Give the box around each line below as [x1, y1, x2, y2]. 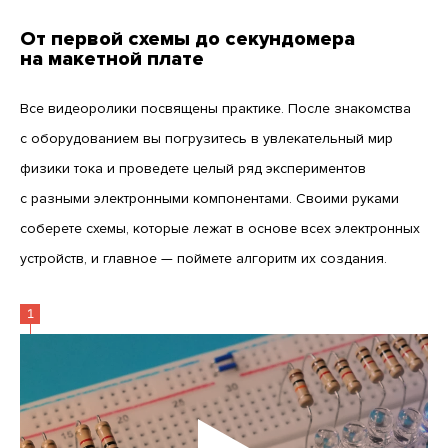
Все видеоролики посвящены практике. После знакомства [20, 99, 411, 117]
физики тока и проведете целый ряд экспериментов [20, 159, 366, 177]
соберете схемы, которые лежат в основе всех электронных [20, 219, 420, 237]
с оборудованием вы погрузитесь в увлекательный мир [20, 129, 393, 147]
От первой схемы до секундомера [20, 28, 355, 49]
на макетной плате [20, 48, 204, 69]
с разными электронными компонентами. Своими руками [20, 189, 399, 207]
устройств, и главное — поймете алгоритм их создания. [20, 249, 387, 267]
